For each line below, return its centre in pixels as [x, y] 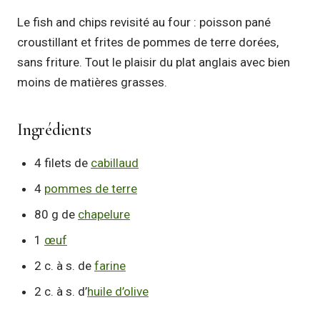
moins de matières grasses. [92, 82]
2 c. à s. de [64, 266]
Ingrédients [54, 130]
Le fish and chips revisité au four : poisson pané [144, 22]
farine [110, 266]
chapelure [104, 214]
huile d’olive [118, 291]
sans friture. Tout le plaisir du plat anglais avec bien [154, 62]
